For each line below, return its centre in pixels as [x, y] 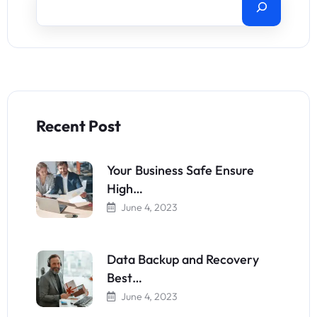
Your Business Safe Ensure [180, 170]
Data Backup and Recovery [183, 259]
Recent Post [79, 126]
